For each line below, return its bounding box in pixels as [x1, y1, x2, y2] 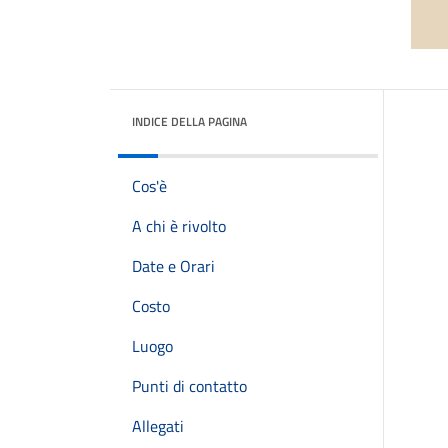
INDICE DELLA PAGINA [132, 112, 247, 131]
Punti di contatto [132, 374, 247, 398]
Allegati [132, 414, 184, 438]
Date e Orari [132, 254, 215, 278]
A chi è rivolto [132, 214, 226, 238]
